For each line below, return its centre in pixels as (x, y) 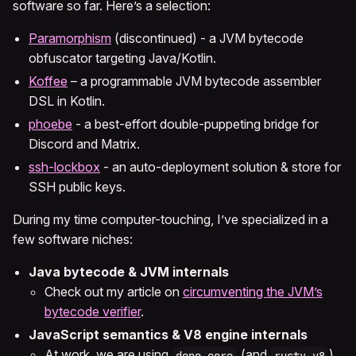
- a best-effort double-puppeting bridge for (195, 124)
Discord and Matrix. (84, 144)
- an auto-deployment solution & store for (221, 167)
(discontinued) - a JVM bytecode (207, 39)
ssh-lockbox (64, 167)
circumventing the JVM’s (253, 292)
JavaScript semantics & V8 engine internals (168, 335)
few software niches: (73, 240)
